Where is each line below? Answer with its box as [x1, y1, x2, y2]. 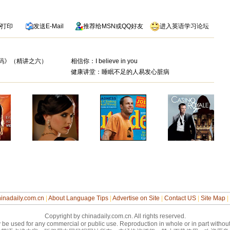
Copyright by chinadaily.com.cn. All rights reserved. [44, 213, 186, 220]
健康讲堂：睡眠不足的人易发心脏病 [70, 68, 169, 75]
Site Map [200, 195, 225, 202]
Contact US [164, 195, 196, 202]
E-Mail [45, 23, 64, 30]
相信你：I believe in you [70, 57, 138, 65]
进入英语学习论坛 [159, 23, 209, 30]
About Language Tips [48, 195, 108, 202]
